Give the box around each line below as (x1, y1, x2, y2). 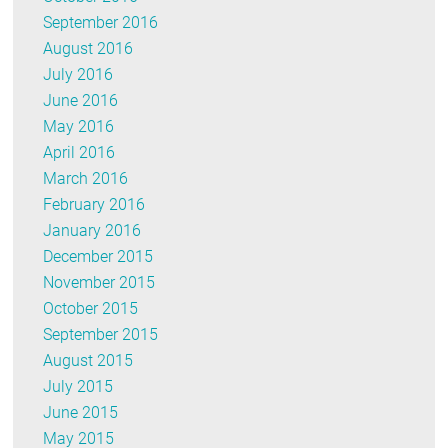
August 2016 (43, 38, 134, 58)
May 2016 (43, 116, 115, 136)
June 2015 (43, 402, 119, 422)
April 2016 (43, 142, 116, 162)
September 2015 (43, 324, 159, 344)
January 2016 (43, 220, 142, 240)
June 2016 (43, 90, 119, 110)
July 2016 (43, 64, 114, 84)
